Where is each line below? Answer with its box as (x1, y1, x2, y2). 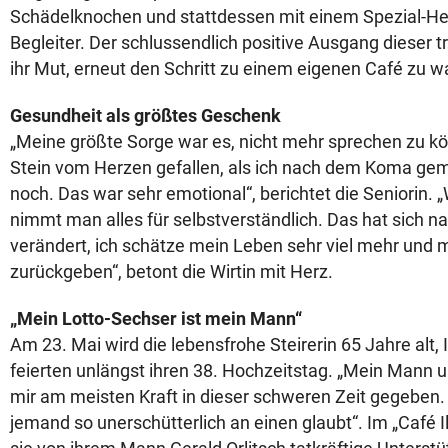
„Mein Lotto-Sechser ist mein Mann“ (10, 308, 302, 329)
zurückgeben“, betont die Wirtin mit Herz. (10, 261, 337, 282)
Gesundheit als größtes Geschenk (10, 105, 281, 126)
